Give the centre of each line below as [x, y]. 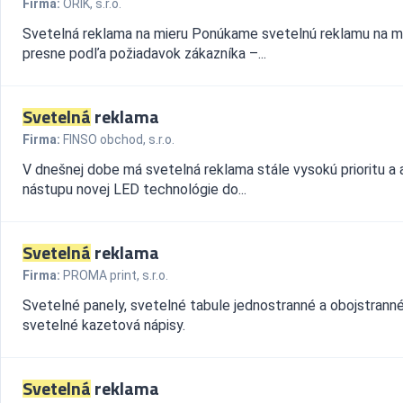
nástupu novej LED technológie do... [134, 189]
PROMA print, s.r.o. [116, 275]
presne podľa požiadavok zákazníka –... [144, 54]
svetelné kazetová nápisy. [104, 325]
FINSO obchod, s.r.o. [119, 139]
